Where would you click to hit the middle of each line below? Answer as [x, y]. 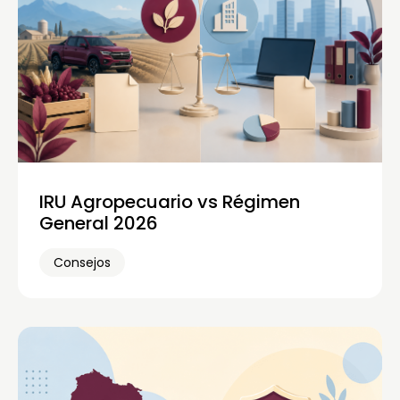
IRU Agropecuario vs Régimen [170, 202]
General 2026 [99, 224]
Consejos [82, 263]
